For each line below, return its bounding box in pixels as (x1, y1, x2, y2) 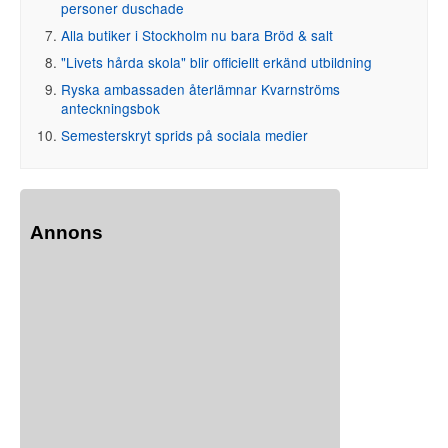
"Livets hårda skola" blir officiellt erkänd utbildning (61, 51, 372, 72)
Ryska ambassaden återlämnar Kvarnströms (61, 78, 340, 99)
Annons (30, 221, 103, 243)
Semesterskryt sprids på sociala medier (61, 124, 308, 145)
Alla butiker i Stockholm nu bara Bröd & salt (61, 24, 333, 45)
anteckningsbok (61, 97, 160, 118)
